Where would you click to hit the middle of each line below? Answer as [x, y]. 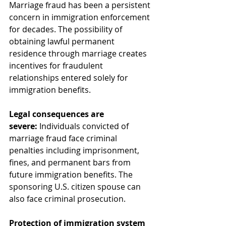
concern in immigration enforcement [80, 17]
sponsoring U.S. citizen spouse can [76, 186]
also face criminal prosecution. [67, 199]
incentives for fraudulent [57, 65]
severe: [23, 126]
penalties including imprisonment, [75, 150]
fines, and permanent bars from [71, 162]
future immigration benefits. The [72, 174]
